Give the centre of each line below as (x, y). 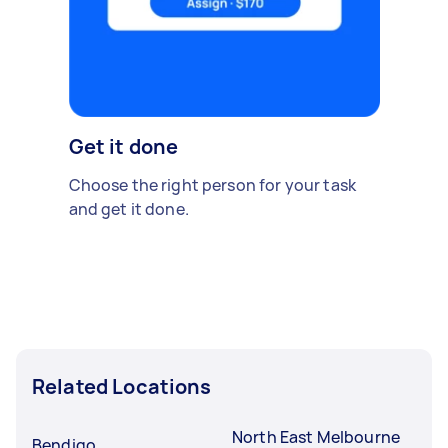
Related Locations (122, 386)
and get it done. (128, 208)
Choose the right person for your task (212, 184)
